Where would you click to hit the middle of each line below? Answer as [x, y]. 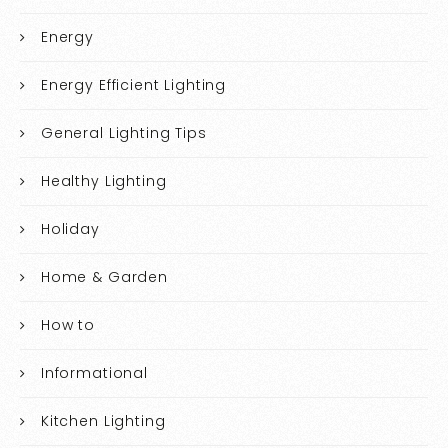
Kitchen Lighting [103, 420]
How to [67, 324]
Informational [94, 372]
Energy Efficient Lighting [133, 84]
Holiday [70, 228]
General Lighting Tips [123, 132]
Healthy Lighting [103, 180]
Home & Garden [104, 276]
